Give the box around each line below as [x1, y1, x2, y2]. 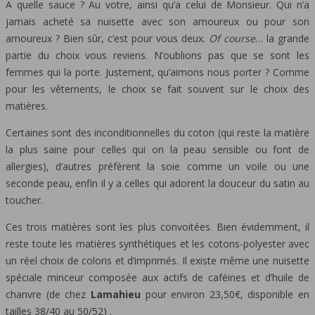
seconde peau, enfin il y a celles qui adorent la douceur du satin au [6, 176, 309, 191]
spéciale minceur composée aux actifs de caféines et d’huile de [6, 271, 309, 285]
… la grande [255, 32, 309, 46]
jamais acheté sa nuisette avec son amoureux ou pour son [6, 15, 309, 29]
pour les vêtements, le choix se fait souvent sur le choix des [6, 82, 309, 96]
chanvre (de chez [6, 288, 91, 302]
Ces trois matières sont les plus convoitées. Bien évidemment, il [6, 220, 309, 234]
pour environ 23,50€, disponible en [140, 288, 309, 302]
